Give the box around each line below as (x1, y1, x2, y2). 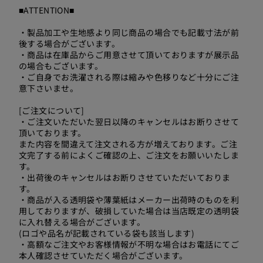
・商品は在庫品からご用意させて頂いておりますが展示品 (19, 49, 239, 60)
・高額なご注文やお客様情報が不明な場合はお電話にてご (19, 238, 239, 250)
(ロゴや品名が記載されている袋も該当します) (19, 227, 195, 239)
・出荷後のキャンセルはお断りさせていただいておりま (19, 171, 231, 183)
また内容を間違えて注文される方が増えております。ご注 (19, 138, 237, 150)
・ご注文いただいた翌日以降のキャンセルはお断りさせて (19, 116, 239, 127)
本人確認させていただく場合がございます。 (19, 249, 188, 261)
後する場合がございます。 (19, 38, 120, 49)
